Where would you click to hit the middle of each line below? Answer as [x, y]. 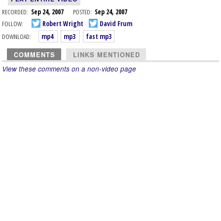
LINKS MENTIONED [107, 55]
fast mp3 [99, 36]
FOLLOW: [13, 23]
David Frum [115, 23]
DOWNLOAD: [17, 36]
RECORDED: [15, 12]
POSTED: [82, 12]
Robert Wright [62, 23]
